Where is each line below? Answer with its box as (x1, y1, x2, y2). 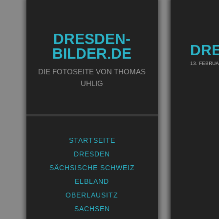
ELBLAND (75, 177, 109, 185)
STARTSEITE (68, 136, 115, 144)
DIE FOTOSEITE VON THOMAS (38, 67, 146, 76)
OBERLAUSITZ (66, 191, 119, 199)
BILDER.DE (52, 45, 132, 62)
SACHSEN (74, 205, 110, 213)
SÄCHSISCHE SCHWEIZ (49, 164, 135, 172)
